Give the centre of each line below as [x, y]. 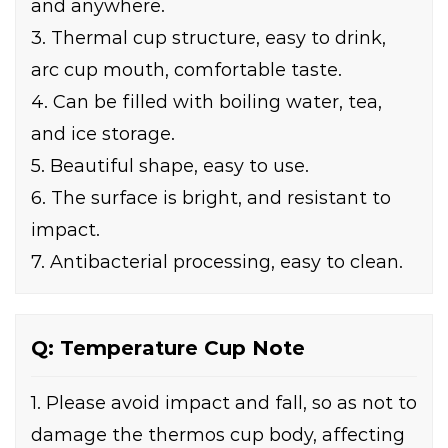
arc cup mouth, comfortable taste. [186, 70]
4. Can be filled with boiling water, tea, [206, 102]
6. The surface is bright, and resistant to [211, 198]
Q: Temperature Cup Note [168, 348]
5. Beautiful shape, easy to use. [170, 166]
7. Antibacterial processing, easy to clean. [217, 262]
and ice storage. [103, 134]
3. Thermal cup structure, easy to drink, [208, 38]
